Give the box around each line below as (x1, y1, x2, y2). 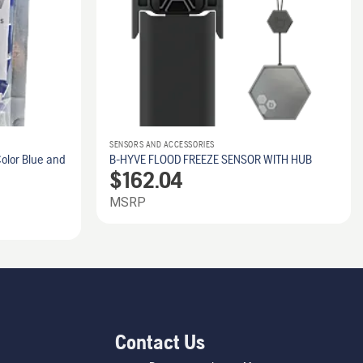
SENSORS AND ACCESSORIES (109, 139, 215, 149)
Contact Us (115, 329, 205, 354)
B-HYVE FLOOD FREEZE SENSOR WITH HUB (109, 151, 313, 167)
